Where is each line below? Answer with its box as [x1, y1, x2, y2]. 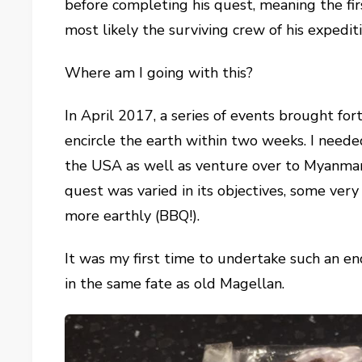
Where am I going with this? [65, 63, 254, 82]
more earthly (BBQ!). [65, 206, 200, 225]
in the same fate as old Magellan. [65, 274, 285, 293]
